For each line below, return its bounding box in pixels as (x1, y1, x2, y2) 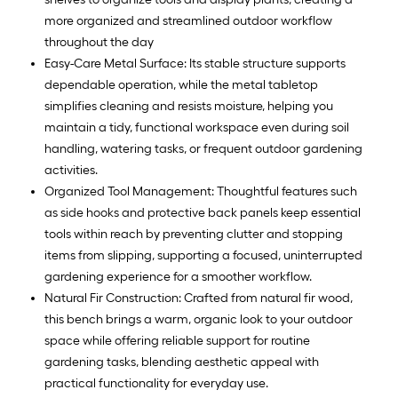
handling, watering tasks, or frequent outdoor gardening (44, 141, 362, 156)
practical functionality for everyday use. (44, 376, 268, 391)
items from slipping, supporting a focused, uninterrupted (44, 248, 362, 263)
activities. (44, 163, 98, 178)
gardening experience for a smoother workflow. (44, 269, 312, 284)
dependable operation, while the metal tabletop (44, 77, 318, 92)
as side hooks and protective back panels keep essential (44, 205, 361, 220)
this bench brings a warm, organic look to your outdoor (44, 312, 353, 327)
